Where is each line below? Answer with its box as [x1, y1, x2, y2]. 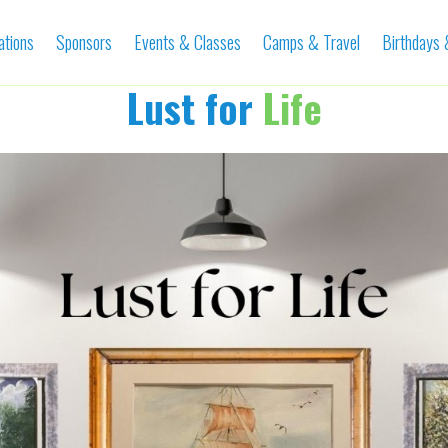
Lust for [126, 78, 263, 136]
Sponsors [56, 29, 113, 55]
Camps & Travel [263, 29, 361, 55]
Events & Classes [134, 29, 242, 55]
